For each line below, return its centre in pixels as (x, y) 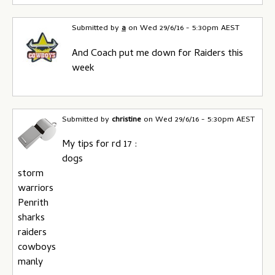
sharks (31, 219)
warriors (36, 189)
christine (126, 120)
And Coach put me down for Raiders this (157, 54)
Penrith (33, 204)
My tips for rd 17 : (100, 145)
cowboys (37, 248)
